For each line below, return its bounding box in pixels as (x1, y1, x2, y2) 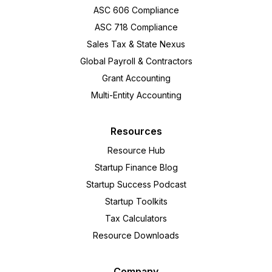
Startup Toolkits (104, 196, 168, 207)
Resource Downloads (93, 230, 179, 241)
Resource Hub (107, 145, 165, 156)
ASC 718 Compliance (94, 22, 178, 33)
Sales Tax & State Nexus (87, 39, 185, 50)
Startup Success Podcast (86, 179, 186, 190)
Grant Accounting (101, 73, 171, 84)
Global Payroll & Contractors (80, 56, 192, 67)
